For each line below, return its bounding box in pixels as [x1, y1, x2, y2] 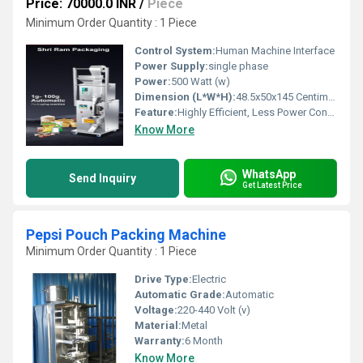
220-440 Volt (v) [177, 304, 250, 316]
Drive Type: [135, 273, 192, 285]
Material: [135, 319, 181, 331]
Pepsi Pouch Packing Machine [26, 226, 226, 243]
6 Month [185, 335, 223, 347]
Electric [192, 273, 226, 285]
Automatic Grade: [135, 288, 225, 301]
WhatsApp [242, 167, 296, 181]
